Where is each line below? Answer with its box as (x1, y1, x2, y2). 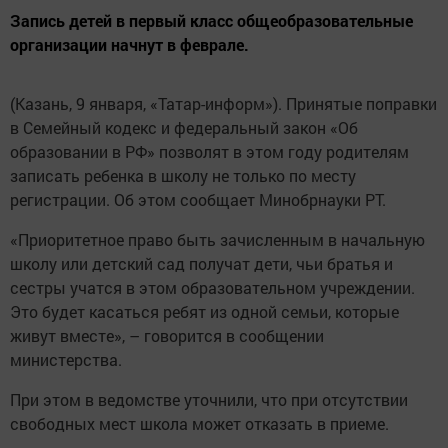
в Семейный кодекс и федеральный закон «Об (10, 117, 358, 139)
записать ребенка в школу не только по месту (10, 165, 356, 187)
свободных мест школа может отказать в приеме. (10, 413, 389, 435)
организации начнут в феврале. (10, 34, 249, 56)
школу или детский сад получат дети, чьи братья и (10, 253, 393, 275)
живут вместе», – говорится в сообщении (10, 325, 324, 347)
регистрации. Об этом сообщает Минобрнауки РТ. (10, 189, 386, 211)
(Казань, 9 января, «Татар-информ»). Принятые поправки (10, 93, 437, 115)
